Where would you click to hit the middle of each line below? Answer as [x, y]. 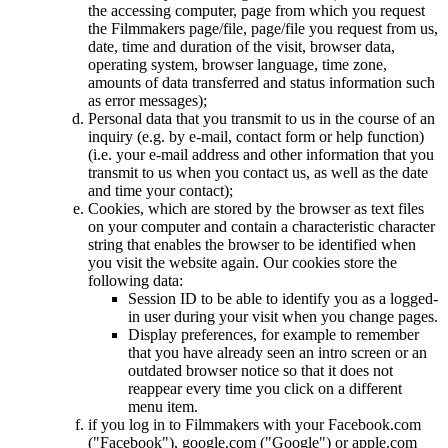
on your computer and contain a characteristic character [261, 227]
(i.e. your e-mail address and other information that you [261, 155]
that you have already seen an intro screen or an [277, 353]
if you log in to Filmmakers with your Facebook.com [254, 425]
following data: [135, 281]
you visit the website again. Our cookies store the [242, 263]
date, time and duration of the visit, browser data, [241, 47]
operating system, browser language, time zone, [237, 65]
